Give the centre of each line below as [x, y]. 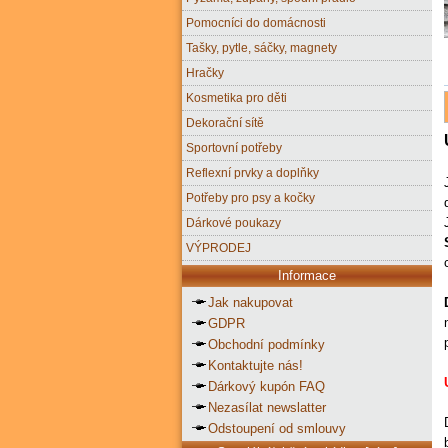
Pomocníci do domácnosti [256, 22]
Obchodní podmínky [266, 344]
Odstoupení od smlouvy [277, 428]
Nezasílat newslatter [267, 407]
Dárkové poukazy [233, 222]
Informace [307, 276]
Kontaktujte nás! [255, 365]
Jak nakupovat [250, 302]
